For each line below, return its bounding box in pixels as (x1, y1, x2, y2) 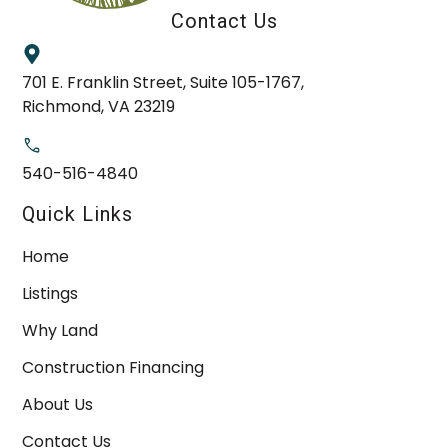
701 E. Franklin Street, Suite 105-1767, (22, 70, 305, 94)
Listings (22, 281, 79, 305)
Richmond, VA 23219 (22, 94, 176, 118)
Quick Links (22, 201, 134, 226)
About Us (22, 392, 94, 416)
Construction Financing (22, 355, 205, 379)
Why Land (22, 318, 99, 342)
